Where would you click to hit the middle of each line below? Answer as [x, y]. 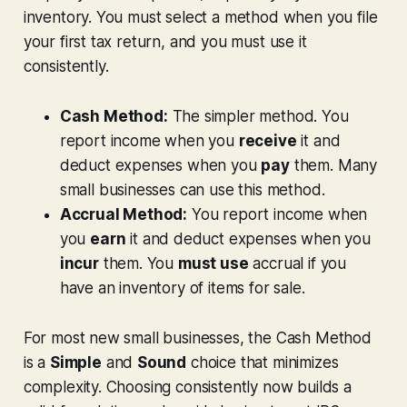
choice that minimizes [263, 362]
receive [268, 140]
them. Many [333, 165]
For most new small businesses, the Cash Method [197, 338]
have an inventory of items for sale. [182, 288]
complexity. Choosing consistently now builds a [187, 387]
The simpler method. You [258, 116]
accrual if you [298, 263]
